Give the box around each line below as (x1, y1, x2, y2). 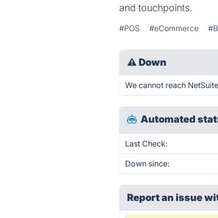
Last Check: (125, 139, 168, 148)
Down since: (125, 159, 170, 168)
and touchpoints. (119, 2, 193, 14)
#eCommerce (149, 23, 199, 33)
